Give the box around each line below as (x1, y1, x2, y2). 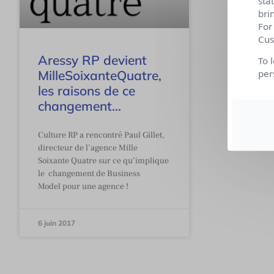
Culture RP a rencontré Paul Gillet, (38, 129, 165, 141)
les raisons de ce (38, 82, 135, 98)
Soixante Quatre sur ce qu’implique (38, 155, 169, 166)
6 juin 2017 (38, 218, 75, 228)
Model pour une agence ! (38, 180, 128, 192)
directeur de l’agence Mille (38, 142, 138, 154)
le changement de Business (38, 168, 140, 179)
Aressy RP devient (38, 51, 147, 68)
